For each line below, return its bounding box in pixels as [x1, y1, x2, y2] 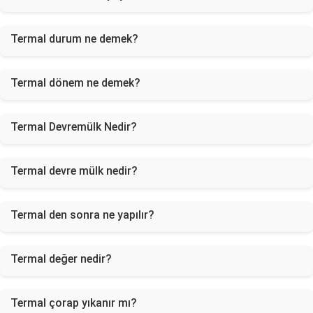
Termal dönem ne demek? [10, 76, 140, 89]
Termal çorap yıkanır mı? [10, 296, 137, 310]
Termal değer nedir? [10, 252, 112, 265]
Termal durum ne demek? [10, 32, 138, 45]
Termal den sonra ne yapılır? [10, 208, 154, 221]
